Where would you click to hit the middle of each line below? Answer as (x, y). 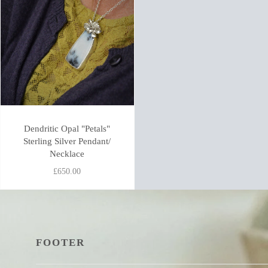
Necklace (67, 153)
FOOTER (60, 242)
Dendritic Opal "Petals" (67, 128)
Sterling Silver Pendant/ (67, 141)
